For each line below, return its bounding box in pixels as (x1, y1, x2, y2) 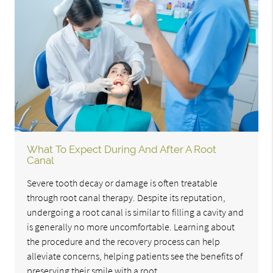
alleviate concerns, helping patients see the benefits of (27, 250, 243, 263)
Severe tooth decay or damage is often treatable (27, 177, 218, 190)
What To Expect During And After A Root (27, 143, 217, 156)
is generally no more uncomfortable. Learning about (27, 221, 235, 233)
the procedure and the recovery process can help (27, 235, 221, 248)
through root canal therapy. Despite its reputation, (27, 191, 226, 204)
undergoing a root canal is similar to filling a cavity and (27, 206, 244, 219)
